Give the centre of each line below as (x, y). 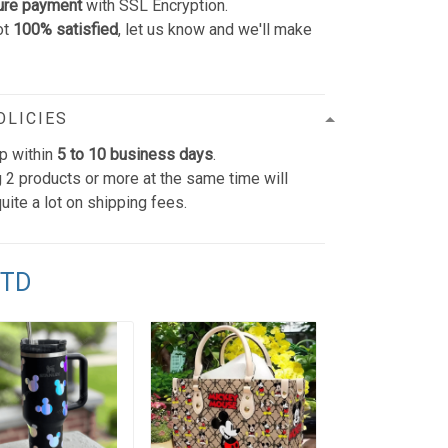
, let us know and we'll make (215, 30)
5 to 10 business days (135, 155)
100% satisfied (66, 30)
